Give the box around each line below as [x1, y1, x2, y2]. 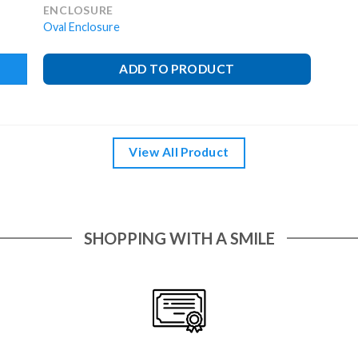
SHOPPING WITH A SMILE [83, 229, 275, 249]
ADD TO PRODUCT [119, 61, 235, 76]
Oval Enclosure [42, 20, 120, 34]
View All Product [129, 144, 229, 159]
